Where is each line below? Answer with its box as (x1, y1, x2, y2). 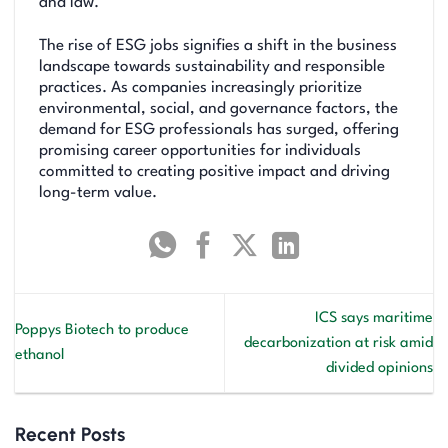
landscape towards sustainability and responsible (39, 59, 385, 76)
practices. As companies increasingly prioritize (39, 80, 362, 97)
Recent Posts (15, 422, 125, 446)
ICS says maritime (315, 310, 433, 326)
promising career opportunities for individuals (39, 143, 361, 160)
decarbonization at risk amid (244, 335, 433, 351)
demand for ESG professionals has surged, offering (39, 122, 399, 139)
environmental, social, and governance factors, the (39, 101, 398, 118)
